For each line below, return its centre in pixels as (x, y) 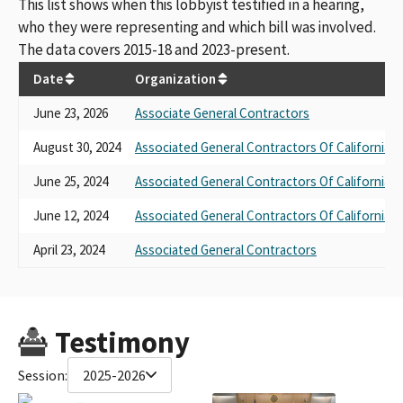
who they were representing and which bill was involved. (197, 27)
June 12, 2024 (71, 215)
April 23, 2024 (69, 249)
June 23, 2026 (71, 112)
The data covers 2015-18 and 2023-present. (154, 49)
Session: (43, 375)
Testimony (122, 342)
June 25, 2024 (71, 181)
